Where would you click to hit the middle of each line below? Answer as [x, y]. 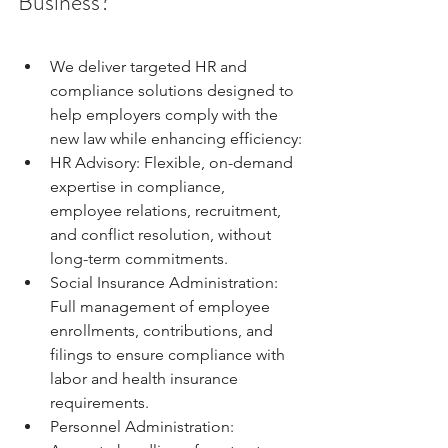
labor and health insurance [146, 378]
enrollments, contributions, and [163, 330]
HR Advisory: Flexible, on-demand [173, 162]
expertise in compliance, [139, 186]
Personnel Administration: [144, 426]
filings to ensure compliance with [169, 354]
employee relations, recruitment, [167, 210]
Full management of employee [162, 306]
